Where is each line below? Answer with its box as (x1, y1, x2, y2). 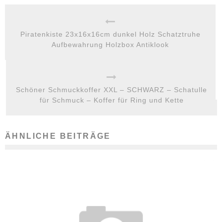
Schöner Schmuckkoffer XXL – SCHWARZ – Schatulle (16, 86, 207, 94)
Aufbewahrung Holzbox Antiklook (52, 41, 169, 49)
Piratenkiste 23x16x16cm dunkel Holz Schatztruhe (20, 30, 201, 38)
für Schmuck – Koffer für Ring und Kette (39, 96, 184, 104)
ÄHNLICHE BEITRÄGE (5, 132, 111, 140)
